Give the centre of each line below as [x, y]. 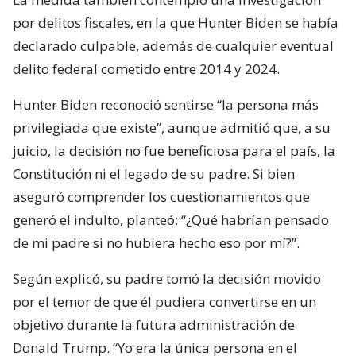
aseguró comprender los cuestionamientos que [161, 197]
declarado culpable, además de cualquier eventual [173, 46]
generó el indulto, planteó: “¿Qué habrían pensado [171, 220]
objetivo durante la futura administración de [154, 325]
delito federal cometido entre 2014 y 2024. [146, 69]
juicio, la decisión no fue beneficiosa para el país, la [174, 151]
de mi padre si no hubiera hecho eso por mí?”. [156, 243]
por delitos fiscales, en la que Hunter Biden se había [176, 23]
